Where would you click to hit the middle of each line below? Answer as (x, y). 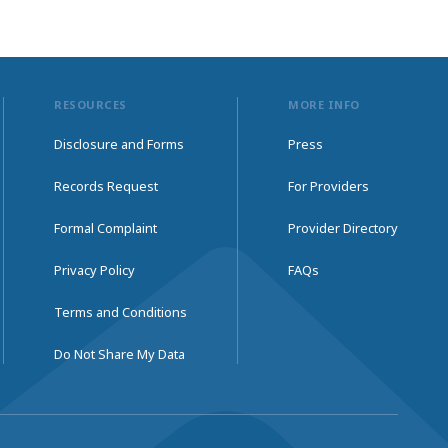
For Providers (328, 186)
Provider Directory (343, 228)
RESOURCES (91, 105)
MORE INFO (324, 105)
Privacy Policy (94, 270)
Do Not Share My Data (119, 354)
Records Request (106, 186)
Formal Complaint (105, 228)
